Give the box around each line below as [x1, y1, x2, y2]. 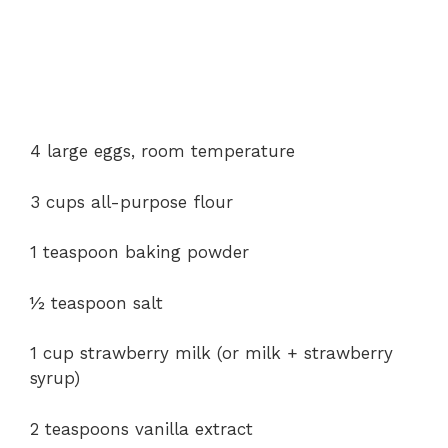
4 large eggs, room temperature [30, 141, 295, 161]
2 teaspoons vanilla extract [30, 418, 253, 439]
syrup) [30, 368, 80, 388]
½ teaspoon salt [30, 292, 163, 313]
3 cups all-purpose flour [30, 191, 233, 212]
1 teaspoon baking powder [30, 242, 249, 262]
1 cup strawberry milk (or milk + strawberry [30, 343, 393, 363]
